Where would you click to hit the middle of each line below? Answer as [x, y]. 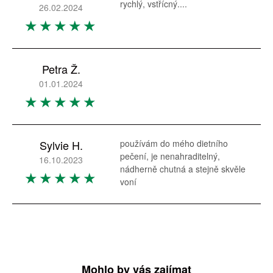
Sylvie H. [61, 145]
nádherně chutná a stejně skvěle [183, 169]
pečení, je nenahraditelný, [170, 156]
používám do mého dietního [174, 143]
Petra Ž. [61, 69]
